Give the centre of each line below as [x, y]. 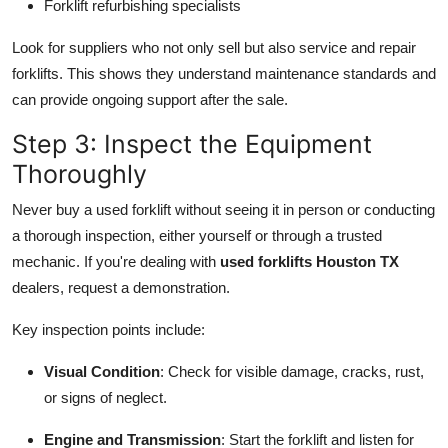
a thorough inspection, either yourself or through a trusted [197, 236]
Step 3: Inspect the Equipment [192, 144]
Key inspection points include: [108, 330]
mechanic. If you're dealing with [116, 262]
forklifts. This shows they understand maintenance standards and [224, 74]
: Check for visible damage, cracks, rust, [292, 372]
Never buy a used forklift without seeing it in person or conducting [223, 210]
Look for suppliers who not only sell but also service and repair [214, 48]
